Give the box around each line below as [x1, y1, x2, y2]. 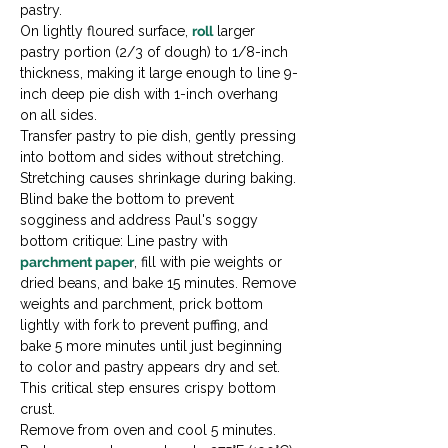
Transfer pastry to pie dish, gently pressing [20, 128, 300, 145]
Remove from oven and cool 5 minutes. [20, 422, 280, 439]
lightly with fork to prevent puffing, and [20, 317, 272, 334]
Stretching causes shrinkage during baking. [20, 170, 296, 187]
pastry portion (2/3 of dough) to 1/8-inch [20, 44, 292, 61]
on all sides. [20, 107, 97, 124]
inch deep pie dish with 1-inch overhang [20, 86, 282, 103]
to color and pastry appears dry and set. [20, 359, 284, 376]
